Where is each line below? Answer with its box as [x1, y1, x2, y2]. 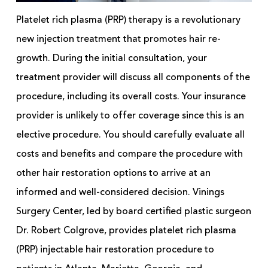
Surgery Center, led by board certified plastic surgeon [16, 206, 251, 217]
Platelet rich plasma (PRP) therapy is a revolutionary [16, 15, 240, 25]
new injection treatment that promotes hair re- [16, 34, 221, 44]
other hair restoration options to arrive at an [16, 168, 211, 178]
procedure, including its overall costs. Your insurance [16, 92, 246, 102]
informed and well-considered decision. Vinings [16, 187, 224, 197]
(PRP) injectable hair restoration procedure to [16, 245, 214, 255]
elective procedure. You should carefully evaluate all [16, 130, 245, 140]
